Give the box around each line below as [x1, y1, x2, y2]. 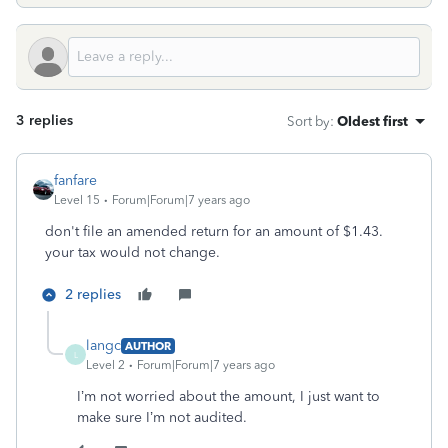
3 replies [16, 112, 73, 129]
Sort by [287, 113, 330, 129]
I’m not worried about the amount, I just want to [77, 388, 380, 405]
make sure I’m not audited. [77, 409, 247, 426]
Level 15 [54, 193, 100, 207]
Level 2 [86, 358, 125, 372]
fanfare [54, 172, 97, 189]
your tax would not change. [45, 244, 220, 261]
